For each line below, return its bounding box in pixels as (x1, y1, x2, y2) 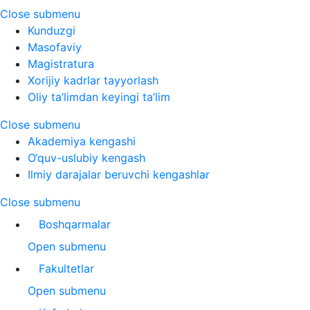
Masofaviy (28, 40, 82, 54)
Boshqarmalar (39, 217, 111, 231)
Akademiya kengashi (28, 134, 136, 148)
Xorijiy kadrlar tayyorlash (28, 73, 158, 87)
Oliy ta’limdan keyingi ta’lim (28, 90, 170, 104)
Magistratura (28, 57, 94, 71)
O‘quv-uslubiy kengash (28, 151, 145, 165)
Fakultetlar (39, 262, 94, 275)
